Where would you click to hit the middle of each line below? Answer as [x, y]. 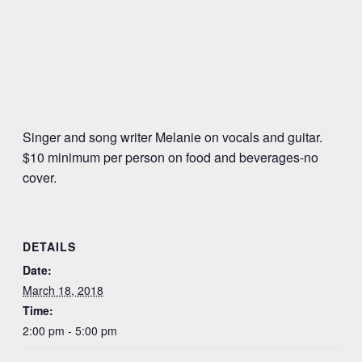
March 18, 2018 [63, 290]
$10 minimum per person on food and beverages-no [170, 157]
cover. [40, 177]
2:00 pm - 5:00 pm [70, 331]
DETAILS [49, 247]
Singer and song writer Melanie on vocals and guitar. [174, 137]
